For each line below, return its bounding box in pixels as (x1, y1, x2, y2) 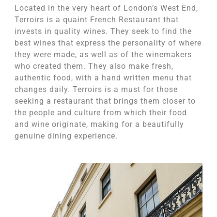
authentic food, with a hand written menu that (15, 73, 192, 82)
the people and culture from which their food (15, 108, 187, 117)
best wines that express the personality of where (15, 38, 201, 47)
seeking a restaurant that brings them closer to (15, 96, 196, 106)
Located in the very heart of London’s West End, (15, 3, 198, 13)
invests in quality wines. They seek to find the (15, 27, 192, 36)
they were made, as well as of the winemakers (15, 50, 192, 59)
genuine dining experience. (15, 131, 118, 140)
